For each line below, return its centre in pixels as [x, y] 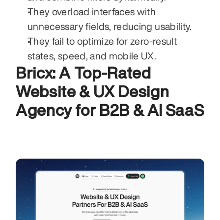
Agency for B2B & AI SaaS [110, 110]
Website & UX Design [93, 91]
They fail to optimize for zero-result [102, 41]
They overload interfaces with [92, 11]
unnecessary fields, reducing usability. [110, 26]
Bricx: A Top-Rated [83, 72]
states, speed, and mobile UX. [92, 55]
